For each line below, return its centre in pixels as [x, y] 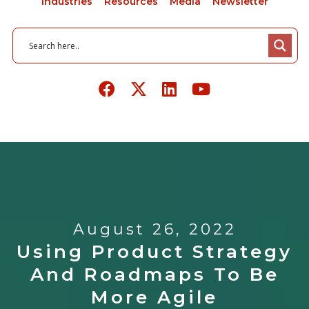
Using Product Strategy [154, 252]
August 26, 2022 [154, 230]
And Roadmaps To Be [154, 275]
